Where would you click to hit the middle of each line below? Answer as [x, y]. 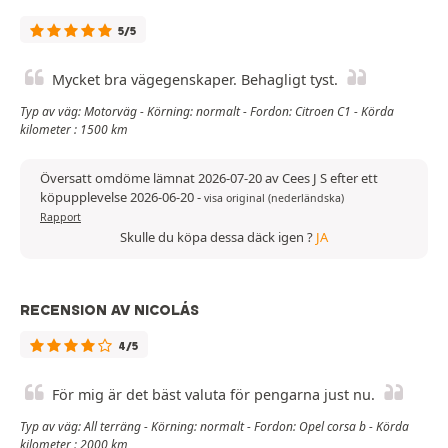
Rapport [60, 216]
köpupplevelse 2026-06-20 [118, 196]
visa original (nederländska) [274, 197]
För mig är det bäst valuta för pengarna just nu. [213, 394]
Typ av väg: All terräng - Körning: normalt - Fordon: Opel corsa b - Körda [214, 426]
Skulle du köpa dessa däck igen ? [218, 236]
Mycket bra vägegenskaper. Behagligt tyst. [195, 79]
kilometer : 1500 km [74, 129]
